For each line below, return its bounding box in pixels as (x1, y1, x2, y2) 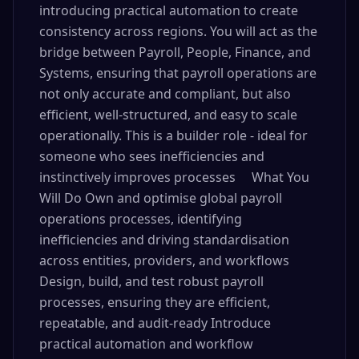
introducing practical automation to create (39, 2, 298, 19)
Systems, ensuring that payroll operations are (39, 64, 317, 82)
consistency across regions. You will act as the (39, 22, 317, 40)
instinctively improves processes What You (39, 168, 309, 186)
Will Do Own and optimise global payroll (39, 189, 282, 207)
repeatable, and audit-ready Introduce (39, 314, 271, 332)
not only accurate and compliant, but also (39, 85, 291, 103)
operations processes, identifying (39, 210, 242, 228)
